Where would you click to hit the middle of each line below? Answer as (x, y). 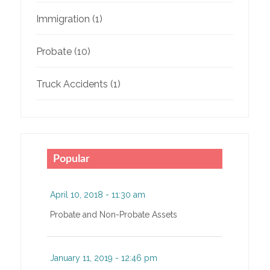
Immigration (63, 19)
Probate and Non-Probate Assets (113, 215)
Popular (71, 159)
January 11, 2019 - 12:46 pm (103, 258)
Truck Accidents (72, 84)
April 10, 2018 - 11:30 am (97, 195)
